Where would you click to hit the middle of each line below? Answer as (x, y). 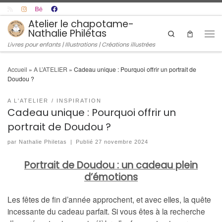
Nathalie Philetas (43, 142)
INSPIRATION (79, 101)
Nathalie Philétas (68, 33)
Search (185, 33)
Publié (85, 142)
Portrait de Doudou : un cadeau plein (111, 166)
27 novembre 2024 (121, 142)
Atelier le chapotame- (81, 24)
